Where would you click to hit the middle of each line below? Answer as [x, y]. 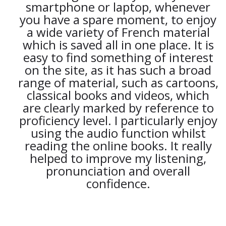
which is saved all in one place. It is [118, 45]
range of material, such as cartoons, [118, 82]
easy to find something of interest [118, 57]
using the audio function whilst [118, 133]
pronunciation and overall [118, 171]
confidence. [118, 183]
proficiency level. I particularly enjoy [118, 120]
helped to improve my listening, [118, 158]
